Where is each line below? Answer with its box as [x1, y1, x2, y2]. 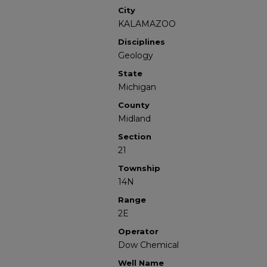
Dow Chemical [118, 240, 179, 250]
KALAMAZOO [118, 18, 176, 29]
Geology [118, 50, 153, 61]
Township [118, 163, 160, 173]
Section [118, 132, 151, 141]
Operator [118, 226, 159, 236]
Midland [118, 113, 151, 124]
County [118, 100, 150, 110]
